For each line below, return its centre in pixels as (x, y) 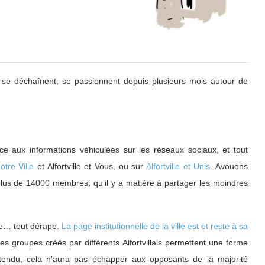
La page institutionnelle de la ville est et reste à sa (155, 226)
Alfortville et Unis (178, 166)
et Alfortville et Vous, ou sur (90, 166)
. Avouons (229, 166)
